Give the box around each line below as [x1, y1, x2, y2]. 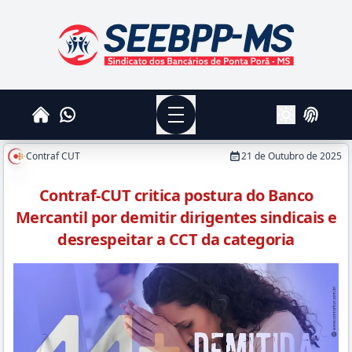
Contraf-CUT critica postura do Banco [38, 185, 313, 206]
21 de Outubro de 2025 [241, 149, 342, 163]
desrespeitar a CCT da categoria [57, 229, 295, 250]
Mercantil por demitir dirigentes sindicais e [15, 207, 337, 228]
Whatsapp [59, 107, 119, 124]
